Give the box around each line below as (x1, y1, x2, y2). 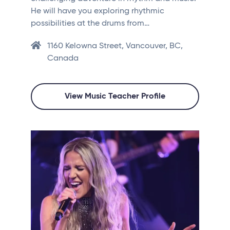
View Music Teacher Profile (65, 92, 165, 101)
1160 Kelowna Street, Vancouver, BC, (47, 42, 183, 51)
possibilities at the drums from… (31, 20, 149, 28)
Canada (47, 54, 79, 63)
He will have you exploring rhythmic (31, 7, 164, 16)
